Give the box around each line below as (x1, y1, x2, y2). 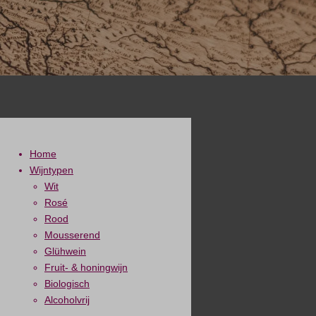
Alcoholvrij (44, 294, 90, 305)
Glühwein (44, 245, 86, 257)
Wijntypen (30, 164, 73, 176)
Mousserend (44, 229, 100, 241)
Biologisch (44, 278, 90, 289)
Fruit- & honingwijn (44, 262, 128, 273)
